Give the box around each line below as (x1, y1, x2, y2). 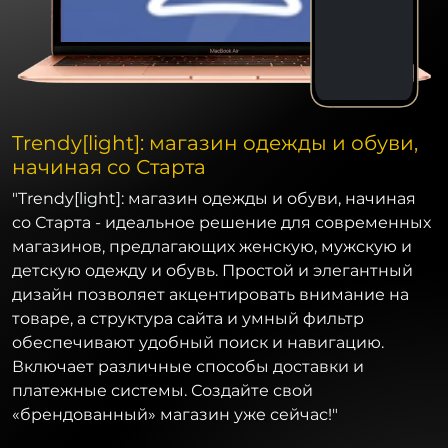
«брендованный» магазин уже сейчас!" (12, 404, 338, 424)
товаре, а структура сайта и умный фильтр (12, 308, 364, 328)
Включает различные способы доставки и (12, 356, 364, 376)
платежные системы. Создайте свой (12, 380, 313, 400)
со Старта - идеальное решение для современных (12, 212, 431, 232)
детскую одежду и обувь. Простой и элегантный (12, 260, 413, 280)
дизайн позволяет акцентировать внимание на (12, 284, 409, 304)
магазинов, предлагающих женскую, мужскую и (12, 236, 412, 256)
